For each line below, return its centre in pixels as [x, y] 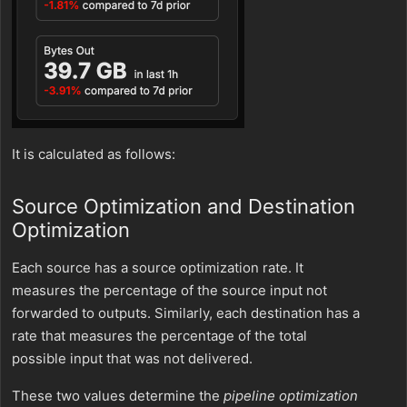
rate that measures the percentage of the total [159, 335]
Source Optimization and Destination [184, 206]
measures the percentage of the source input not [169, 290]
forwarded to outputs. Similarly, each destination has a [186, 313]
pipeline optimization [291, 395]
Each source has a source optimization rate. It [158, 267]
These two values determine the [118, 395]
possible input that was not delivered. [132, 358]
